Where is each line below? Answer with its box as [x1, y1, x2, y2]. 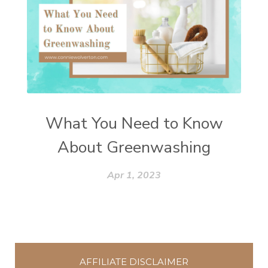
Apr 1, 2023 [107, 168, 161, 182]
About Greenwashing [57, 136, 211, 158]
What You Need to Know [45, 112, 223, 134]
